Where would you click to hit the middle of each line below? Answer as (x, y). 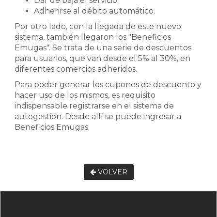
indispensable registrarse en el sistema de (94, 106)
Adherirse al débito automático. (94, 11)
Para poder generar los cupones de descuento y (108, 85)
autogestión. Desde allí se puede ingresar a (98, 116)
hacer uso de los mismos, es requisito (85, 95)
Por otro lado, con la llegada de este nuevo (98, 26)
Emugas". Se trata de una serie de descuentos (103, 48)
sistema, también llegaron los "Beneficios (93, 37)
